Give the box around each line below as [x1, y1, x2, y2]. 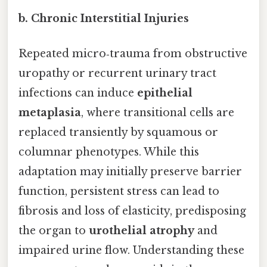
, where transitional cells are [81, 105, 234, 119]
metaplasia [18, 105, 81, 119]
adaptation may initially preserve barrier [18, 164, 242, 178]
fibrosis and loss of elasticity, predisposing [18, 204, 246, 218]
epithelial [137, 86, 193, 100]
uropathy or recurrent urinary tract [18, 66, 216, 80]
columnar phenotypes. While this [18, 145, 199, 159]
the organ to [18, 223, 89, 237]
